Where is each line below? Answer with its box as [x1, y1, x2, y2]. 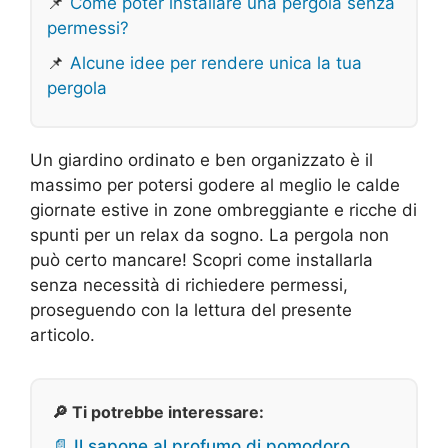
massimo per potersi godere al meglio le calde [30, 175, 400, 196]
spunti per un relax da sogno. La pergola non [30, 225, 389, 246]
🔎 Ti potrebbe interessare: [52, 402, 264, 423]
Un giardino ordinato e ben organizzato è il [30, 150, 373, 171]
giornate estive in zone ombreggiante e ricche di [30, 200, 417, 221]
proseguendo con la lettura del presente [30, 300, 352, 321]
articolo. [30, 325, 95, 346]
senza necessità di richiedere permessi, [30, 275, 348, 296]
